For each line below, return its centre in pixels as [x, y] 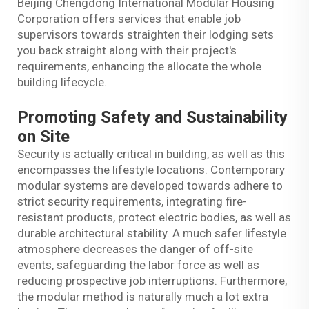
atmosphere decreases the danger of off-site [135, 249]
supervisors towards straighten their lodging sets [146, 34]
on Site [43, 136]
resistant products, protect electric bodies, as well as [154, 217]
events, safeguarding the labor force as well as [138, 265]
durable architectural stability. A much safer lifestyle [152, 233]
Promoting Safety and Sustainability [152, 117]
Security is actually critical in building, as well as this [151, 153]
